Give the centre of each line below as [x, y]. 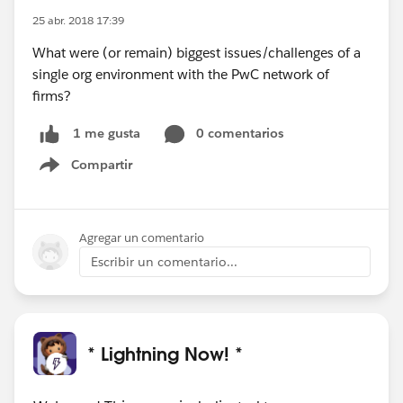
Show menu [97, 174]
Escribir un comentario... [164, 261]
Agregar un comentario [142, 237]
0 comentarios [240, 133]
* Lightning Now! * [165, 353]
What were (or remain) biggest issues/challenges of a [197, 53]
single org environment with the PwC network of [181, 74]
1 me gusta [107, 134]
